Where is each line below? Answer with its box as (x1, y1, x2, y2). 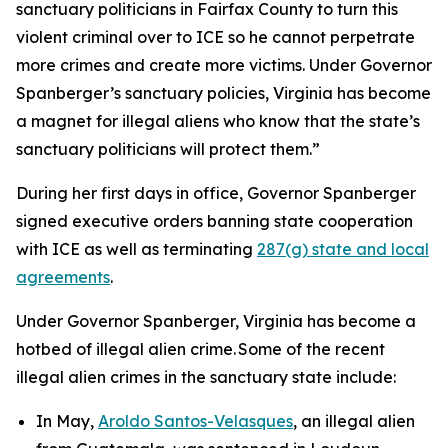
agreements (16, 267, 110, 287)
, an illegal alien (293, 411, 415, 431)
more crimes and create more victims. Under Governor (16, 55, 432, 75)
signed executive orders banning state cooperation (16, 211, 413, 231)
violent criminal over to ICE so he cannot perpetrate (16, 27, 415, 47)
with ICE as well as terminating (16, 239, 257, 259)
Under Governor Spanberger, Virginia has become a (16, 311, 416, 331)
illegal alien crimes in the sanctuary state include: (16, 367, 396, 387)
